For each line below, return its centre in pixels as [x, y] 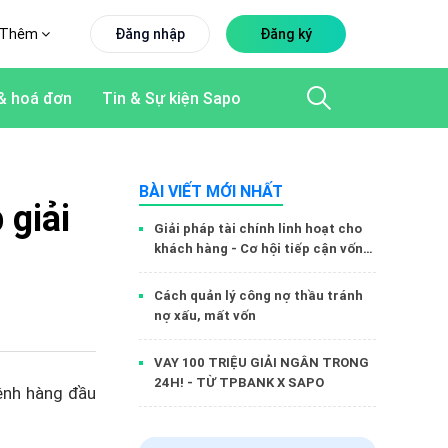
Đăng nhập [149, 34]
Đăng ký [285, 34]
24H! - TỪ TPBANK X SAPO [239, 382]
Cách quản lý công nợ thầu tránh [258, 295]
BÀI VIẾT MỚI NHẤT [211, 191]
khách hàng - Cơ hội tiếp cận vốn [258, 248]
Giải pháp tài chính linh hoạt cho [258, 228]
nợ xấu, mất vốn [205, 315]
